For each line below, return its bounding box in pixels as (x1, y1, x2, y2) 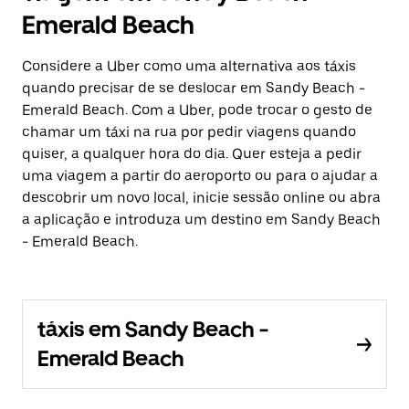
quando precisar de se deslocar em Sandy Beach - (22, 79, 365, 98)
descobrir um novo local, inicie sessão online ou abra (22, 189, 381, 207)
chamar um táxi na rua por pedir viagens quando (22, 123, 356, 142)
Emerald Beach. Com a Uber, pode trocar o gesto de (22, 101, 372, 120)
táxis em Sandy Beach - (37, 316, 268, 343)
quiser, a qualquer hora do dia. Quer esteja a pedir (22, 145, 362, 163)
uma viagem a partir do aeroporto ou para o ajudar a (22, 167, 378, 185)
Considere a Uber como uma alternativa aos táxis (22, 58, 356, 76)
